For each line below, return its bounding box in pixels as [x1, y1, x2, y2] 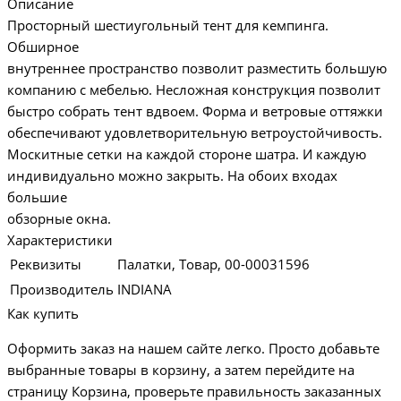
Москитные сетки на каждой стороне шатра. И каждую [7, 145, 366, 164]
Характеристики [7, 231, 113, 250]
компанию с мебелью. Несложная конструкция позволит [7, 81, 380, 99]
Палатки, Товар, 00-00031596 [117, 255, 310, 274]
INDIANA [117, 280, 172, 299]
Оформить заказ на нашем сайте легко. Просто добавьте [7, 339, 380, 358]
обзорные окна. [7, 209, 111, 228]
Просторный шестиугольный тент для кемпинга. [7, 16, 328, 35]
